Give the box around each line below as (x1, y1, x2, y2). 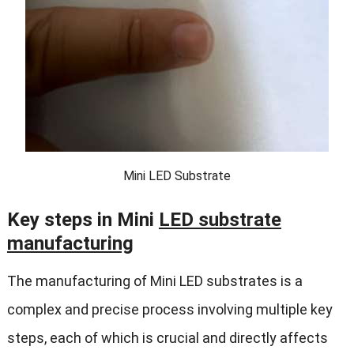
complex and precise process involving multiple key (6, 301, 333, 318)
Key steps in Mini (6, 209, 159, 232)
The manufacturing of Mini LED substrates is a (6, 273, 303, 290)
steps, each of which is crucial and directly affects (6, 330, 328, 347)
